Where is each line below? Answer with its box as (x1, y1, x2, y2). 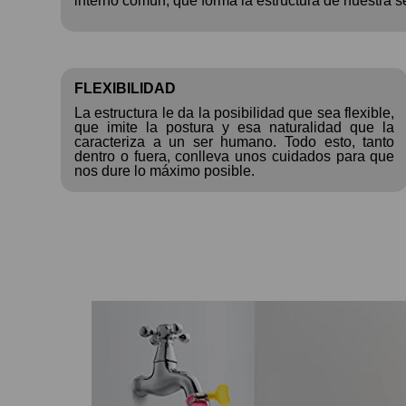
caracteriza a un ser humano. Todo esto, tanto (74, 133, 395, 150)
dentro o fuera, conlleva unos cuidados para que (74, 148, 395, 164)
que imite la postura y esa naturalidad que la (74, 119, 395, 135)
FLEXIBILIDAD (74, 80, 176, 96)
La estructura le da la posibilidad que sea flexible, (74, 104, 395, 121)
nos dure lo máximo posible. (74, 162, 255, 179)
